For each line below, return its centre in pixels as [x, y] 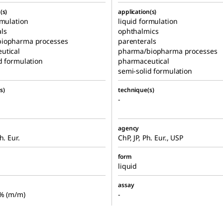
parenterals [137, 41]
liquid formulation [148, 21]
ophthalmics [138, 31]
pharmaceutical [144, 61]
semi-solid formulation [155, 71]
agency [129, 128]
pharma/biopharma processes [168, 51]
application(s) [137, 12]
